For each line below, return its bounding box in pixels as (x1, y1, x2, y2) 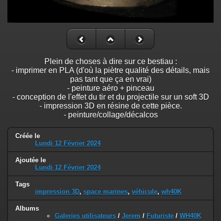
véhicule (132, 188, 157, 196)
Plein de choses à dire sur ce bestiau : (44, 57, 177, 66)
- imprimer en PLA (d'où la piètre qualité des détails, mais (11, 66, 210, 75)
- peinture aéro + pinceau (67, 84, 154, 93)
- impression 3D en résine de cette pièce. (39, 102, 182, 110)
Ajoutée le (15, 156, 46, 164)
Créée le (15, 132, 40, 140)
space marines (83, 188, 128, 196)
